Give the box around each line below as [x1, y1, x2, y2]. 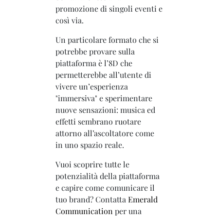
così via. [55, 15, 84, 25]
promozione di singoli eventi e [55, 3, 163, 14]
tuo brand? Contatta [55, 194, 128, 204]
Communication [55, 205, 113, 216]
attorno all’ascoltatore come [55, 127, 154, 138]
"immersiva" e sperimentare [55, 92, 152, 103]
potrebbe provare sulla [55, 46, 135, 56]
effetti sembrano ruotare [55, 116, 141, 127]
